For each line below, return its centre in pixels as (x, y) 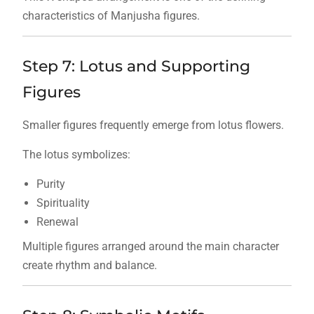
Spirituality (63, 203)
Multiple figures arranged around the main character (150, 247)
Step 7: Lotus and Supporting (136, 67)
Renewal (57, 222)
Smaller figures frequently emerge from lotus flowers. (153, 125)
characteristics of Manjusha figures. (111, 16)
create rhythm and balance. (89, 266)
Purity (50, 184)
